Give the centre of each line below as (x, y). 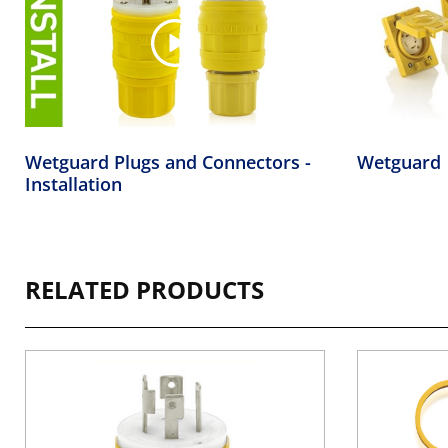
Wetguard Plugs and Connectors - (168, 162)
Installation (73, 184)
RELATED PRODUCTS (144, 290)
